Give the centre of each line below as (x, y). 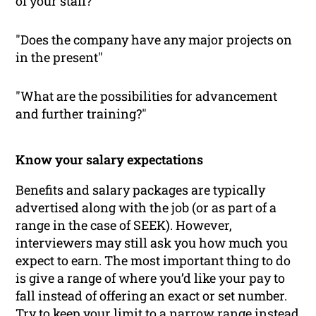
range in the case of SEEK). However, (124, 225)
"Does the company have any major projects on (154, 40)
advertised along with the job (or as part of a (146, 208)
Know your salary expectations (110, 160)
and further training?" (81, 114)
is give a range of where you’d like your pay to (151, 278)
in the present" (60, 57)
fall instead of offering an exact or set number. (152, 296)
